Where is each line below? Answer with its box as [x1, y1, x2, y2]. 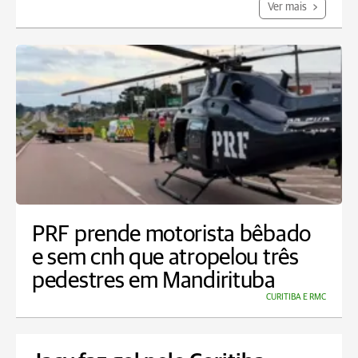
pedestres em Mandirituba [32, 269, 276, 292]
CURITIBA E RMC [266, 292, 326, 301]
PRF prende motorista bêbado [32, 223, 311, 246]
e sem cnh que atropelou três [32, 246, 299, 269]
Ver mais [268, 2, 309, 13]
